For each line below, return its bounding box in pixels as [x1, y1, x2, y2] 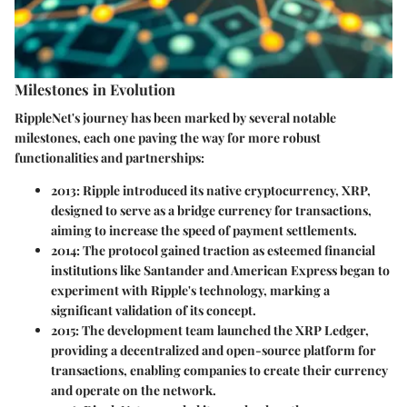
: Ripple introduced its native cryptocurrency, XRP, [76, 182, 371, 199]
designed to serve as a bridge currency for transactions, [51, 202, 372, 219]
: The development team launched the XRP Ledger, [75, 322, 369, 339]
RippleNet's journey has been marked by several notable [15, 109, 336, 126]
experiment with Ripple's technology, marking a [51, 282, 330, 299]
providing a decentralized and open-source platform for [51, 342, 376, 359]
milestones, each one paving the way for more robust [15, 129, 321, 146]
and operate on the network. [51, 382, 216, 399]
